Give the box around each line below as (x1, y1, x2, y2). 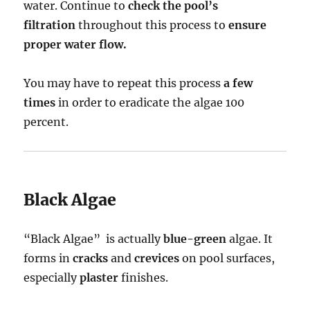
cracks (73, 251, 109, 266)
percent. (24, 115, 69, 129)
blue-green (163, 232, 227, 246)
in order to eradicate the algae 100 (55, 95, 245, 110)
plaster (80, 271, 119, 285)
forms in (24, 251, 73, 266)
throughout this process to (75, 18, 229, 33)
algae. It (226, 232, 273, 246)
